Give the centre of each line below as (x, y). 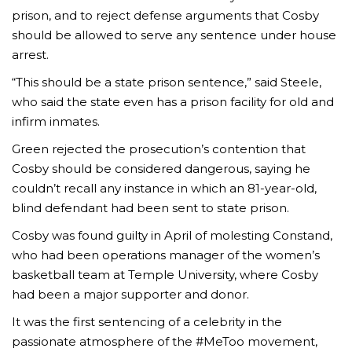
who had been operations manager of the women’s (166, 255)
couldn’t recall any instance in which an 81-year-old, (164, 189)
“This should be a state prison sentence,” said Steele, (167, 82)
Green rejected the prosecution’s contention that (159, 149)
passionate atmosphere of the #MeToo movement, (165, 342)
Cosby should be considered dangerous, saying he (161, 169)
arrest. (30, 55)
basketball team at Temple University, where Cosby (165, 275)
